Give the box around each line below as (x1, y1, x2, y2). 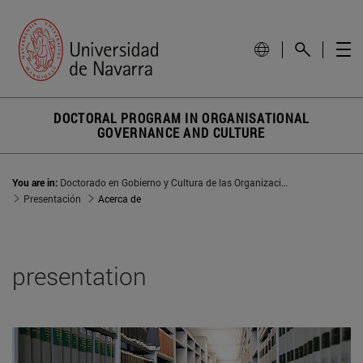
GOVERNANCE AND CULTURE (97, 124, 266, 142)
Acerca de (98, 192, 141, 206)
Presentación (23, 192, 81, 206)
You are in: (12, 176, 60, 190)
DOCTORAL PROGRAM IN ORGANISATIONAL (53, 109, 310, 127)
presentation (12, 260, 147, 293)
